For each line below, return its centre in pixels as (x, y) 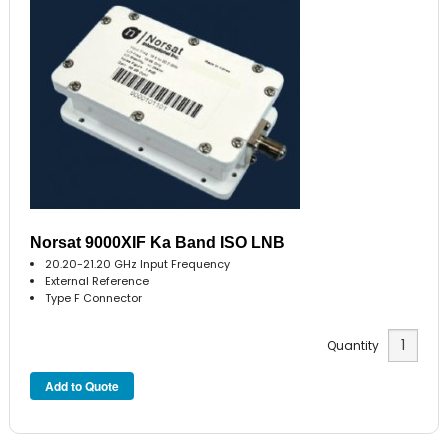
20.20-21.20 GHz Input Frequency (138, 263)
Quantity (357, 346)
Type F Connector (94, 297)
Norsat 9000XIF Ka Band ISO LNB (158, 242)
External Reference (97, 280)
